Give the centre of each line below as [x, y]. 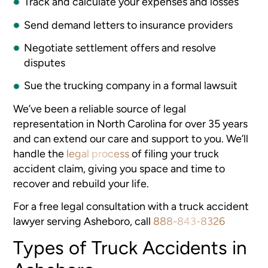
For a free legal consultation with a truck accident [131, 206]
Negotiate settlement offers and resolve [120, 48]
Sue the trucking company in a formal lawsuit [131, 86]
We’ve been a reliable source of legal [100, 108]
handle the [40, 153]
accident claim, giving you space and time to [119, 168]
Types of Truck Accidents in [130, 247]
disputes [45, 63]
